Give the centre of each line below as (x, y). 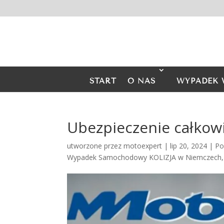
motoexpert (143, 146)
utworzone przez (95, 146)
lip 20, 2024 (189, 146)
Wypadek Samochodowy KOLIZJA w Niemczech (144, 157)
